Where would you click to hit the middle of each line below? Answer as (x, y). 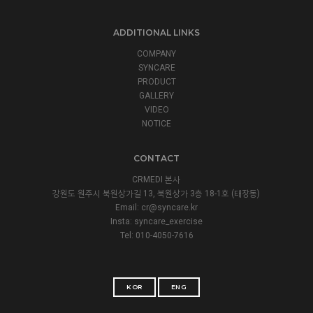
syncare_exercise (168, 221)
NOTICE (156, 123)
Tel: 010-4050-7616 (156, 235)
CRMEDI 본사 (156, 179)
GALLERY (156, 95)
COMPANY (156, 53)
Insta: (122, 221)
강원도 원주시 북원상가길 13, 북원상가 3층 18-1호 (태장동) (156, 193)
